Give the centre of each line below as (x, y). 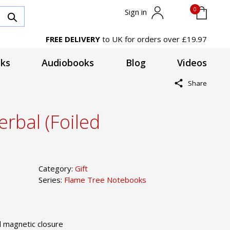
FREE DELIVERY (73, 39)
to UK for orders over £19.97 (154, 39)
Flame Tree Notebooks (105, 179)
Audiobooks (68, 63)
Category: (56, 168)
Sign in (137, 12)
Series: (51, 179)
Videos (192, 63)
